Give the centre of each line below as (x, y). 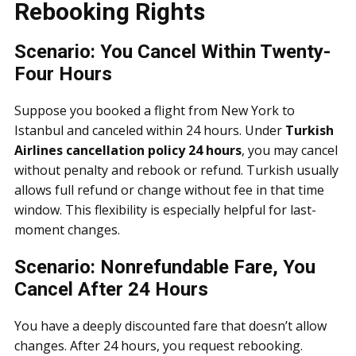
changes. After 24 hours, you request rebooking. (159, 346)
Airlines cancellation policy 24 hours (128, 150)
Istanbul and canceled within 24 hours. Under (150, 130)
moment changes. (67, 230)
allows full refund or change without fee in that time (169, 190)
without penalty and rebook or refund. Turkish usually (176, 170)
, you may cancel (290, 150)
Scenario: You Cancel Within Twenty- (172, 52)
